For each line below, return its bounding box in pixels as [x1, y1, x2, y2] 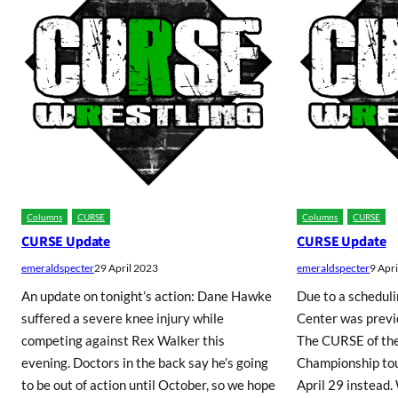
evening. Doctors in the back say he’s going [21, 354, 268, 371]
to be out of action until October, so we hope [21, 377, 275, 394]
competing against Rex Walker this [21, 332, 225, 349]
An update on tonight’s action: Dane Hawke [21, 288, 272, 305]
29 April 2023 [94, 261, 158, 275]
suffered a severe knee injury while [21, 310, 224, 327]
